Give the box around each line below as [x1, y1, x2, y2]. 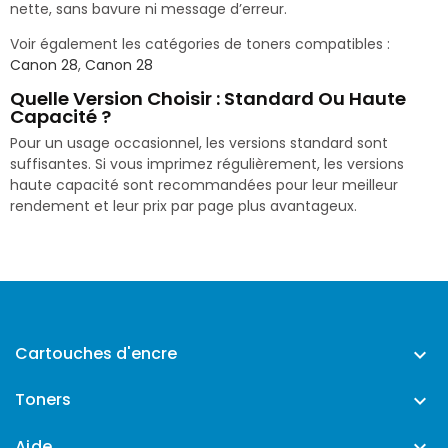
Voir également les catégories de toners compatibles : [10, 33, 390, 54]
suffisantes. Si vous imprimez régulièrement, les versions [10, 153, 404, 174]
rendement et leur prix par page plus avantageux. [10, 195, 357, 216]
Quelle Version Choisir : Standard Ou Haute [10, 85, 406, 111]
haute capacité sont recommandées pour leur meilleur [10, 174, 398, 195]
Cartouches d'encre [15, 341, 177, 365]
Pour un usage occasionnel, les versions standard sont [10, 132, 388, 153]
